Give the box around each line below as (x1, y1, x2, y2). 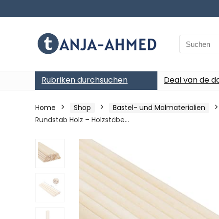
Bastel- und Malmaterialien (113, 103, 205, 112)
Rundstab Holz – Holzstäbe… (35, 115, 129, 125)
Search (179, 35, 204, 45)
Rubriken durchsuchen (42, 74, 128, 86)
